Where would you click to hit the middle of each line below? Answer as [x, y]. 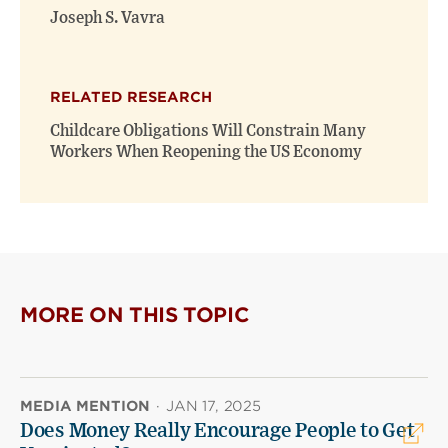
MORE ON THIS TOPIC [135, 315]
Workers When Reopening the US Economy [206, 152]
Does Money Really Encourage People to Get [217, 431]
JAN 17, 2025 [213, 406]
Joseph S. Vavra [107, 18]
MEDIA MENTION [85, 406]
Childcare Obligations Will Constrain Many [208, 131]
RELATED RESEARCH [131, 97]
